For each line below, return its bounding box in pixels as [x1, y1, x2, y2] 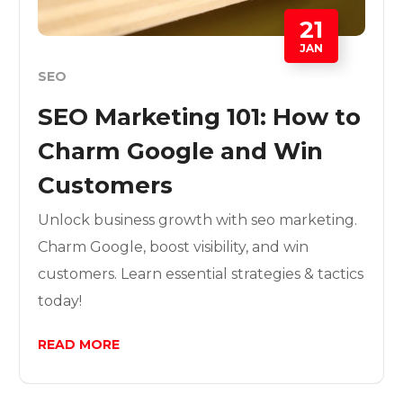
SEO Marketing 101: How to [38, 103, 362, 132]
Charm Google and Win [38, 137, 324, 166]
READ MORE [38, 336, 121, 354]
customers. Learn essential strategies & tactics [38, 265, 364, 283]
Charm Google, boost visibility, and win [38, 238, 309, 256]
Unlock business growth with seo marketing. [38, 211, 358, 229]
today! [38, 292, 83, 310]
